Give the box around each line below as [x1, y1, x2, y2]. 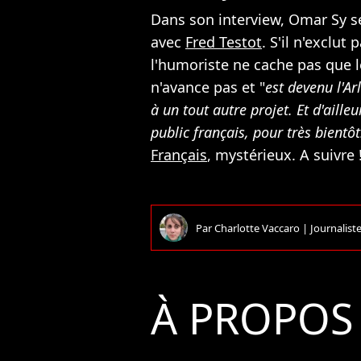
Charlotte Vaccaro [214, 220, 302, 235]
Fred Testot [185, 32, 262, 52]
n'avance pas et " [151, 77, 265, 97]
